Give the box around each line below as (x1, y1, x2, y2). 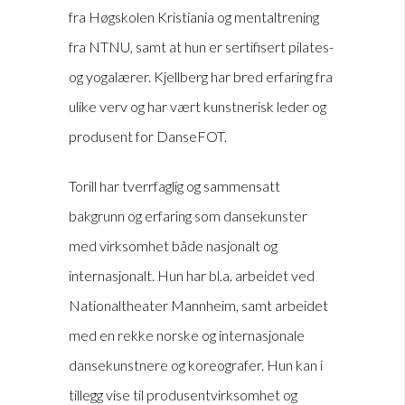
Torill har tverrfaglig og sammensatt (69, 177, 280, 195)
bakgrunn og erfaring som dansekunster (69, 207, 307, 225)
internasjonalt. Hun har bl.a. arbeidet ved (69, 267, 315, 285)
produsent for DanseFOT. (69, 127, 227, 146)
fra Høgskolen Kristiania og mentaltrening (69, 8, 319, 26)
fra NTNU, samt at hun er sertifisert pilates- (69, 38, 334, 56)
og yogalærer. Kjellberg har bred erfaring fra (69, 68, 333, 86)
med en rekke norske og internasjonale (69, 326, 305, 344)
